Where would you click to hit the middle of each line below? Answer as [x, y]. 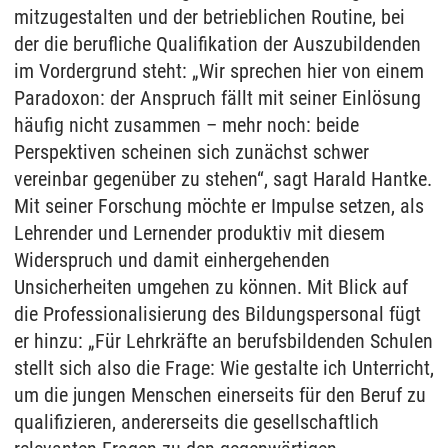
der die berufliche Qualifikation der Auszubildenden [217, 43]
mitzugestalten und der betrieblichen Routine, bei [209, 16]
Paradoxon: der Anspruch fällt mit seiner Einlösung [217, 97]
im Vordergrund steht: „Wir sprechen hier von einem [219, 70]
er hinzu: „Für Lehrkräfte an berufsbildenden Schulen [223, 340]
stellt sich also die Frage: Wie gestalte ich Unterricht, [224, 367]
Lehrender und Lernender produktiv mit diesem [199, 232]
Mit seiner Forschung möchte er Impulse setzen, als [219, 205]
